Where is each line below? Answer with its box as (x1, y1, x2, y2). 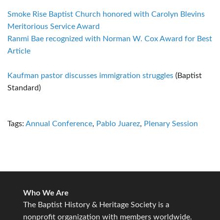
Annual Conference (26, 119, 92, 128)
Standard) (7, 83, 41, 92)
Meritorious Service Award (7, 22, 100, 30)
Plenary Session (144, 119, 198, 128)
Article (7, 47, 30, 55)
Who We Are (23, 189, 69, 197)
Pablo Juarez (96, 119, 140, 128)
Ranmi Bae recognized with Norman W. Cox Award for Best (7, 34, 212, 43)
